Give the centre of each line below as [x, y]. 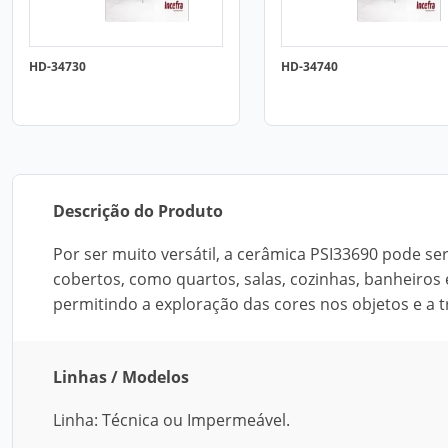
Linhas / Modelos [121, 377]
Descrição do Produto [138, 211]
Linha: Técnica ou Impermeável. [171, 420]
